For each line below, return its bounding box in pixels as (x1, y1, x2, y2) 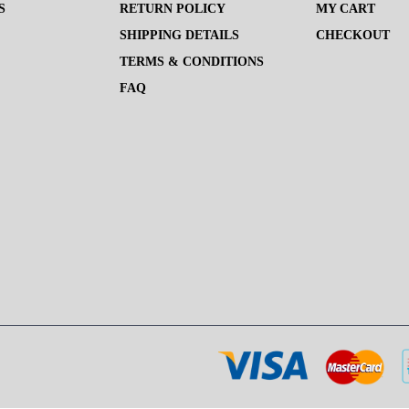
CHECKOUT (316, 28, 391, 43)
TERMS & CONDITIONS (120, 55, 265, 69)
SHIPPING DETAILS (120, 28, 240, 43)
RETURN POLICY (120, 2, 226, 16)
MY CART (316, 2, 376, 16)
